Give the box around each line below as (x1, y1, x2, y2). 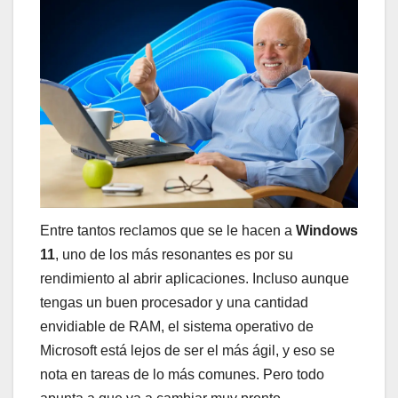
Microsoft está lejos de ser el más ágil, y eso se (40, 343, 335, 359)
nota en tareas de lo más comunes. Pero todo (40, 367, 324, 383)
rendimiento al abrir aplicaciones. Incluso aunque (40, 271, 349, 287)
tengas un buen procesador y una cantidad (40, 295, 308, 311)
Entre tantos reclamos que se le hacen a (40, 223, 296, 239)
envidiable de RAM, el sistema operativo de (40, 319, 314, 335)
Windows (296, 223, 358, 239)
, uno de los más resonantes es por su (55, 247, 293, 263)
